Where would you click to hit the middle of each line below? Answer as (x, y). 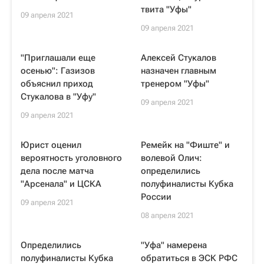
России (156, 197)
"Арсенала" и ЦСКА (61, 184)
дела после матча (57, 171)
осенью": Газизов (58, 71)
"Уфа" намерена (174, 245)
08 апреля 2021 (167, 215)
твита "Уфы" (166, 9)
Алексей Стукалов (179, 58)
